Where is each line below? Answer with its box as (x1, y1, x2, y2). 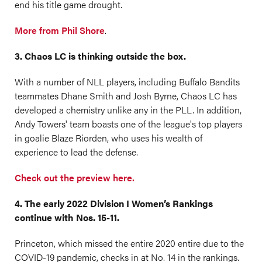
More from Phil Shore (15, 23, 105, 37)
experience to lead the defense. (15, 145, 138, 158)
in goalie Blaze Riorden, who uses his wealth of (15, 131, 202, 144)
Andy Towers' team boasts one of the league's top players (15, 117, 242, 130)
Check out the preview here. (15, 171, 135, 184)
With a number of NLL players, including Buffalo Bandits (15, 75, 240, 88)
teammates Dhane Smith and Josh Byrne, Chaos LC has (15, 89, 237, 102)
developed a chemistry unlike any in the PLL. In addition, (15, 103, 242, 116)
